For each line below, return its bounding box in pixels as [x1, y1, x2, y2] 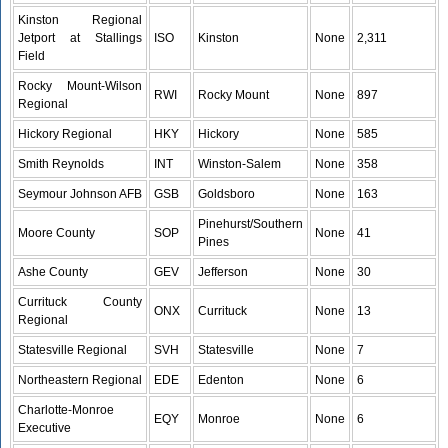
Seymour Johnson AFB [18, 187, 143, 201]
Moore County [18, 226, 96, 240]
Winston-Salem [198, 157, 282, 171]
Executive [18, 421, 72, 435]
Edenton [198, 373, 245, 387]
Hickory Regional [18, 127, 113, 141]
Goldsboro [198, 187, 256, 201]
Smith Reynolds [18, 157, 105, 171]
